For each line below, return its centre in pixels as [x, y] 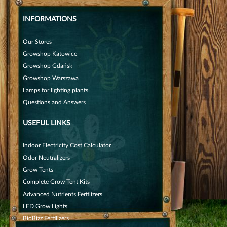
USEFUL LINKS [47, 123]
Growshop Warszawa [51, 78]
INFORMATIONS [50, 19]
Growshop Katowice [50, 54]
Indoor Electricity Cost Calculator [67, 145]
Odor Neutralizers [46, 158]
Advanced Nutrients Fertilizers [63, 194]
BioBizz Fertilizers [46, 218]
